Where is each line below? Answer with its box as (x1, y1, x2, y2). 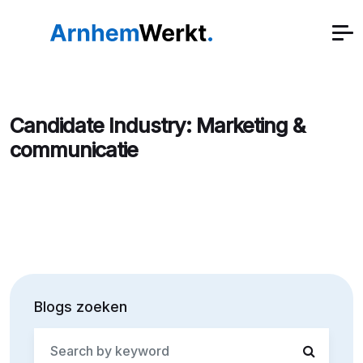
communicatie (10, 138, 138, 162)
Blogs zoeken (34, 298, 127, 315)
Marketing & (196, 113, 305, 138)
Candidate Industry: (10, 113, 196, 138)
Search (33, 329, 76, 345)
